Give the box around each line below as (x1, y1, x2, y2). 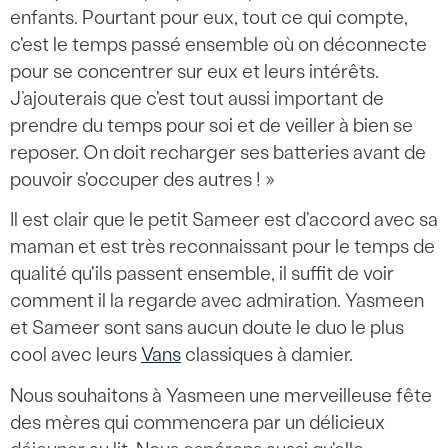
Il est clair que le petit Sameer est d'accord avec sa (10, 208, 438, 232)
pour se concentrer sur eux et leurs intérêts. (10, 59, 379, 83)
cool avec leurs (10, 343, 141, 367)
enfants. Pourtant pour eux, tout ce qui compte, (10, 5, 408, 29)
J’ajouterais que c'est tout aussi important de (10, 86, 384, 110)
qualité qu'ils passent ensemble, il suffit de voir (10, 262, 394, 286)
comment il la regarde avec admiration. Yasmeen (10, 289, 424, 313)
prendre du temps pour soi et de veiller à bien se (10, 113, 413, 137)
